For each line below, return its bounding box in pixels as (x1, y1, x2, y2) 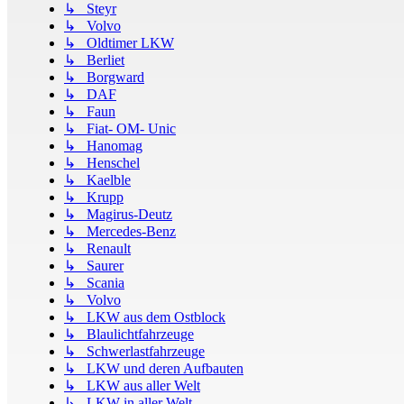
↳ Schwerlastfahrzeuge (64, 343, 205, 359)
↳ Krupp (64, 188, 124, 205)
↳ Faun (64, 103, 115, 119)
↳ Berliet (64, 51, 124, 68)
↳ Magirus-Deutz (64, 206, 172, 222)
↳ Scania (64, 274, 124, 290)
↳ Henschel (64, 154, 140, 170)
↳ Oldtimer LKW (64, 34, 174, 50)
